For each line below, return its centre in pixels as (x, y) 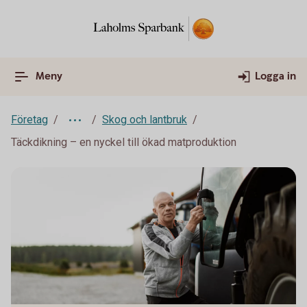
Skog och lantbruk (145, 120)
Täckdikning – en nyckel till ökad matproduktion (124, 142)
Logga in (275, 76)
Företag (29, 120)
